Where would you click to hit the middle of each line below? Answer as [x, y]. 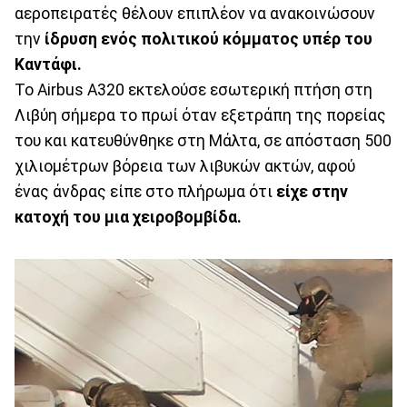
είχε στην [312, 191]
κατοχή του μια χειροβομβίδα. [128, 217]
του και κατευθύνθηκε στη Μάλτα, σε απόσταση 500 [203, 140]
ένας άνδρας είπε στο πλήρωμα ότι [145, 191]
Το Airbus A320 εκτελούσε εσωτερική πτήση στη [194, 89]
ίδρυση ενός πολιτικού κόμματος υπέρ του [207, 39]
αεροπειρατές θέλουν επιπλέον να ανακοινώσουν [195, 13]
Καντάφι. [48, 64]
